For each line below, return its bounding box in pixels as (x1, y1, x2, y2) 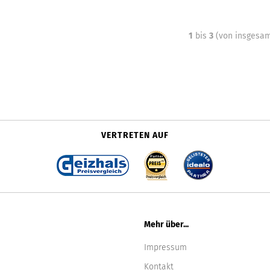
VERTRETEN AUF (101, 130, 169, 140)
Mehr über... (144, 219, 189, 230)
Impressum (144, 242, 187, 253)
